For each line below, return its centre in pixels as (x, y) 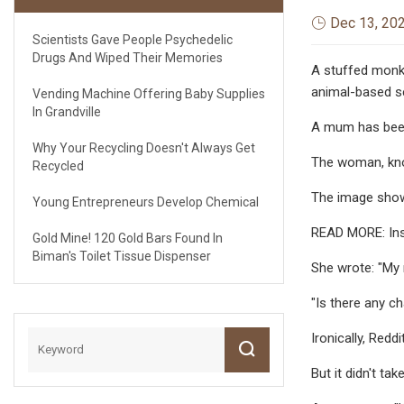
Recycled (58, 165)
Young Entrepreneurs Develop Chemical (146, 202)
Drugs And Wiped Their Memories (128, 57)
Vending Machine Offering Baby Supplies (149, 93)
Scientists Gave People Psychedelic (133, 39)
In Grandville (67, 111)
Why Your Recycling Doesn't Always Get (144, 147)
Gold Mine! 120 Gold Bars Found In (128, 238)
